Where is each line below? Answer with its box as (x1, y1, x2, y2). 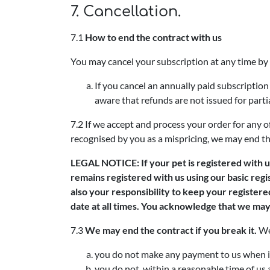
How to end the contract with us (85, 31, 222, 43)
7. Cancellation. (71, 4, 181, 20)
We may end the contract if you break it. (85, 224, 257, 236)
